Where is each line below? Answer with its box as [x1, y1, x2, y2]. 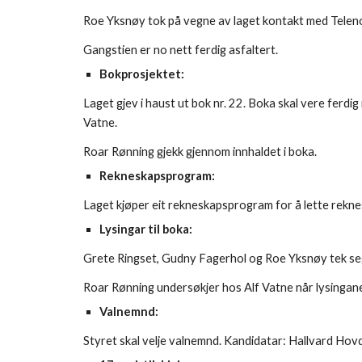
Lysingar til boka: [99, 222, 192, 236]
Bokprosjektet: [99, 67, 184, 81]
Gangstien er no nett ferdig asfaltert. [82, 43, 278, 57]
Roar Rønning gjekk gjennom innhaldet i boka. [82, 145, 317, 158]
